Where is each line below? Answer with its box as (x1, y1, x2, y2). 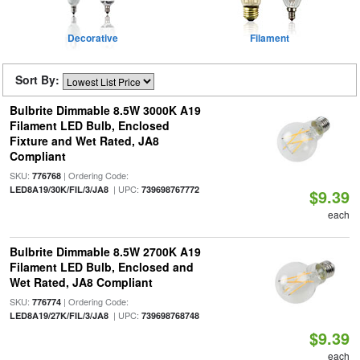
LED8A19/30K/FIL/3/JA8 (9, 183, 108, 195)
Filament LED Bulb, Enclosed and (9, 259, 194, 275)
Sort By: (15, 72, 63, 88)
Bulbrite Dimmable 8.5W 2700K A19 (9, 243, 201, 260)
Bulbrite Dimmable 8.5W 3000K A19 (9, 102, 201, 118)
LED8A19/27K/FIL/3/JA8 (9, 309, 108, 321)
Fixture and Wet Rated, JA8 (9, 133, 159, 149)
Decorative (67, 31, 118, 45)
